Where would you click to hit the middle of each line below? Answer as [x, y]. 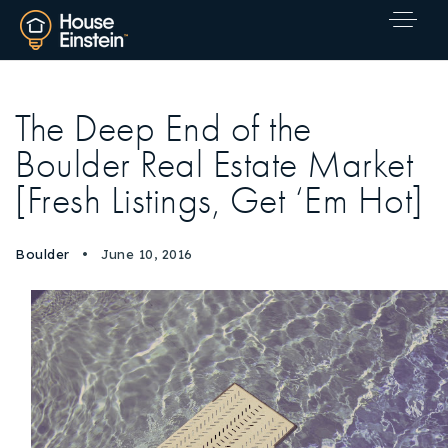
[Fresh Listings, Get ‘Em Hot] [219, 201]
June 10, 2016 [144, 254]
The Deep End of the [163, 129]
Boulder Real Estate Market [214, 165]
